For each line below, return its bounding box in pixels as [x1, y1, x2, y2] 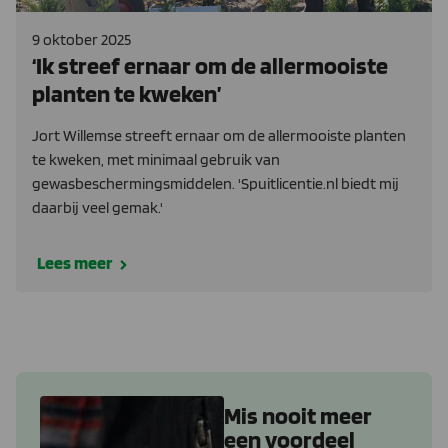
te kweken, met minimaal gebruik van [32, 149, 280, 169]
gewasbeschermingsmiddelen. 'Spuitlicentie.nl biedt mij [32, 173, 399, 193]
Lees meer [37, 251, 112, 273]
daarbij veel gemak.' [32, 197, 163, 217]
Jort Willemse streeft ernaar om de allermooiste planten [32, 125, 406, 145]
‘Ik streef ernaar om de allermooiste [32, 50, 388, 80]
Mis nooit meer [224, 400, 372, 430]
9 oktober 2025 [32, 29, 131, 49]
